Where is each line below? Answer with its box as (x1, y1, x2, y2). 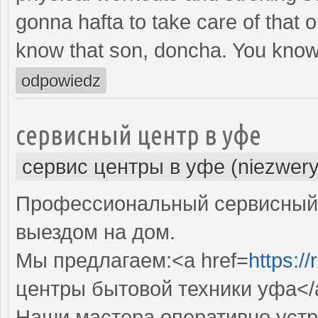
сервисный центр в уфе (16, 119, 261, 150)
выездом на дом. (16, 220, 175, 243)
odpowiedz (21, 70, 101, 90)
